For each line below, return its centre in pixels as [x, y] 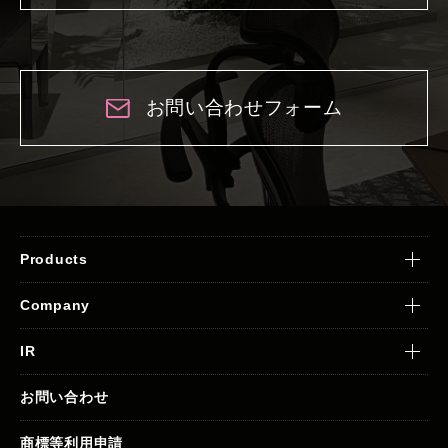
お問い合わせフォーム [244, 107]
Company [55, 305]
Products [54, 259]
